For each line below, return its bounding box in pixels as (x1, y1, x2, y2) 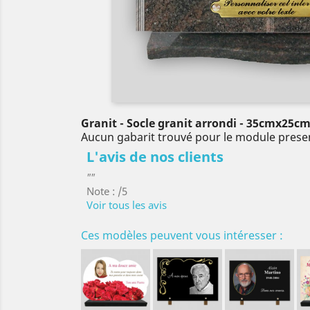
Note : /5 (86, 183, 127, 198)
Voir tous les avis (86, 197, 167, 212)
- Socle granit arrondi (120, 115, 237, 131)
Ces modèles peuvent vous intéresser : (81, 227, 283, 243)
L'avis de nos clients (86, 147, 224, 166)
